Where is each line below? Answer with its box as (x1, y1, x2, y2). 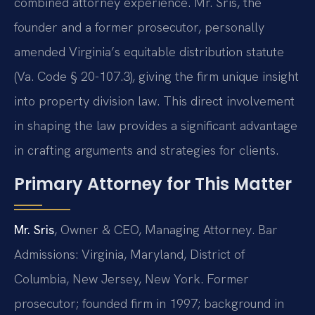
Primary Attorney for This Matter (14, 172, 292, 195)
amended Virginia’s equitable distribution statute (14, 44, 284, 60)
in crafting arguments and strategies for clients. (14, 142, 278, 159)
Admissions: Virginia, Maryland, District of (14, 245, 245, 262)
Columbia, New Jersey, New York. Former (14, 270, 249, 287)
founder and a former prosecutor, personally (14, 19, 264, 36)
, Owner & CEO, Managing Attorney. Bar (54, 221, 278, 238)
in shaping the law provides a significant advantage (14, 117, 297, 134)
